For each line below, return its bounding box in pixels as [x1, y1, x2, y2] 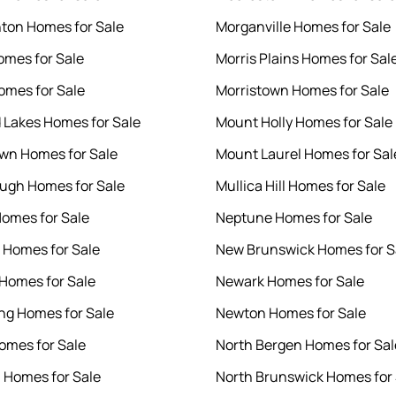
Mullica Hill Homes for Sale [216, 176, 385, 196]
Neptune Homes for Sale [216, 208, 372, 228]
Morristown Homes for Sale [216, 80, 389, 101]
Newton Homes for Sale [216, 303, 366, 324]
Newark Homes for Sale [216, 271, 364, 292]
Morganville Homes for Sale [216, 17, 391, 37]
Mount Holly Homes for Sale [216, 112, 392, 133]
